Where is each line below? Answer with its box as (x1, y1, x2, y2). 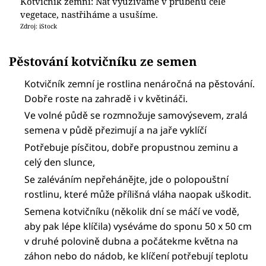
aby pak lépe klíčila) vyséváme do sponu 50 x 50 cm (24, 219, 252, 233)
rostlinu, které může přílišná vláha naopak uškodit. (24, 187, 252, 201)
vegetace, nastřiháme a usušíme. (20, 8, 158, 20)
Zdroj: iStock (20, 21, 57, 30)
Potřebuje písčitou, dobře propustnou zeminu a (24, 141, 239, 154)
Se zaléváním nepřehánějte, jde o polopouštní (24, 172, 229, 186)
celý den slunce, (24, 156, 96, 169)
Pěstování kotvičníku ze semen (9, 53, 197, 70)
